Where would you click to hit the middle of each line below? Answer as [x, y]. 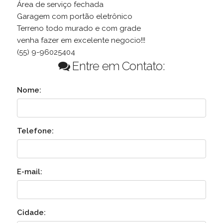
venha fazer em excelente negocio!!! [81, 41]
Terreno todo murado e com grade [79, 29]
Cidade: [31, 213]
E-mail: [29, 172]
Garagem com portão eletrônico [74, 17]
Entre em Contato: [117, 66]
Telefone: [35, 131]
